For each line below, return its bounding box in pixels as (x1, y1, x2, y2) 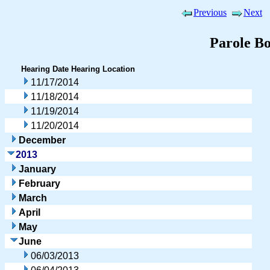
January (19, 163, 56, 174)
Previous (193, 7, 227, 17)
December (19, 134, 66, 145)
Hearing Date (21, 64, 69, 74)
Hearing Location (71, 64, 135, 74)
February (19, 178, 60, 189)
